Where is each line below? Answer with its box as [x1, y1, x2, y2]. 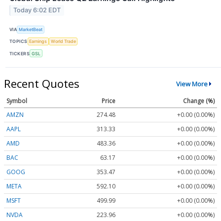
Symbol [6, 96, 27, 105]
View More [176, 79, 208, 88]
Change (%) [183, 96, 215, 105]
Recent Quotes [4, 76, 79, 91]
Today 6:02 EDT [13, 6, 61, 14]
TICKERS [9, 50, 30, 56]
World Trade [50, 38, 76, 44]
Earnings [29, 38, 47, 44]
